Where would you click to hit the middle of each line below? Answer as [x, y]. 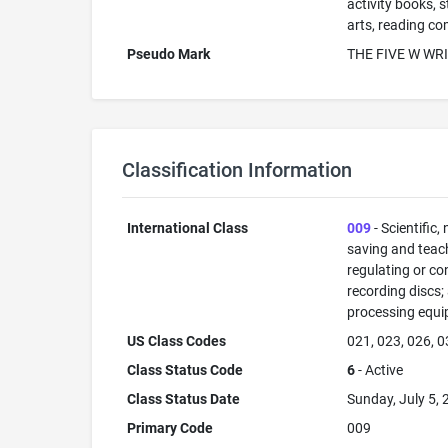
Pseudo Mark [168, 54]
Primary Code [169, 428]
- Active [378, 370]
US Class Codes [176, 341]
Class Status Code [184, 370]
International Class [187, 228]
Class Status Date [183, 399]
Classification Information [237, 170]
